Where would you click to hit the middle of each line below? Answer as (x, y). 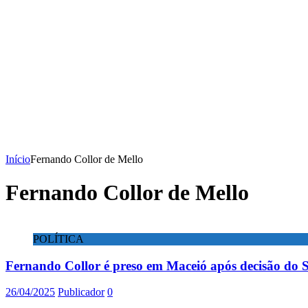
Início (18, 159)
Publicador (81, 292)
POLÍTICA (58, 239)
